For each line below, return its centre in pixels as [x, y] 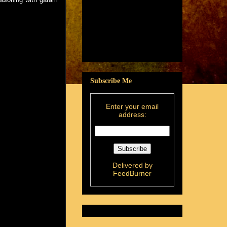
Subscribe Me [111, 81]
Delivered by [132, 165]
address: [132, 114]
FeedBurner [132, 173]
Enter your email [132, 106]
